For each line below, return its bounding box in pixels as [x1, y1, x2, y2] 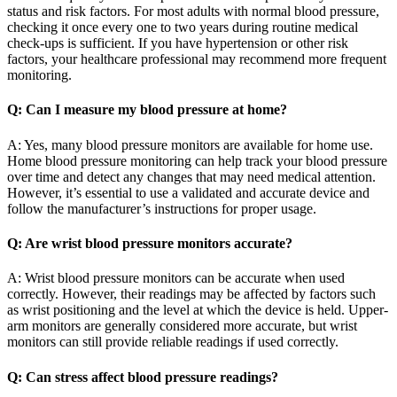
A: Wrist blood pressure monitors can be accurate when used [7, 270, 345, 286]
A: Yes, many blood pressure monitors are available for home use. [7, 136, 373, 152]
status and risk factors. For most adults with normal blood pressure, [7, 4, 379, 19]
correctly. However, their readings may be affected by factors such [7, 286, 376, 302]
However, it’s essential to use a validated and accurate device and [7, 184, 370, 200]
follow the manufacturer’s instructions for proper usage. [7, 200, 316, 216]
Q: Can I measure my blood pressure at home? [7, 102, 287, 118]
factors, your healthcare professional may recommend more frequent [7, 51, 386, 67]
